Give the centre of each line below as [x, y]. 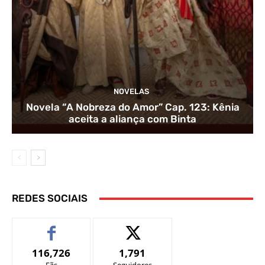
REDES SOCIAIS [50, 198]
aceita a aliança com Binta [132, 119]
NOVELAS [131, 92]
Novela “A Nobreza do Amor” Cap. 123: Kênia [132, 107]
